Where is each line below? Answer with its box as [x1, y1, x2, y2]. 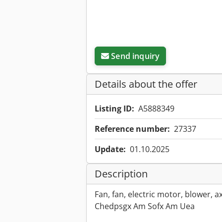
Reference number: [95, 123, 170, 135]
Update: [95, 144, 126, 155]
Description [95, 167, 148, 181]
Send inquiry [111, 51, 160, 62]
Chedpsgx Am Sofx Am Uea [95, 201, 195, 212]
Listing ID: [95, 103, 134, 114]
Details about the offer [95, 77, 197, 91]
